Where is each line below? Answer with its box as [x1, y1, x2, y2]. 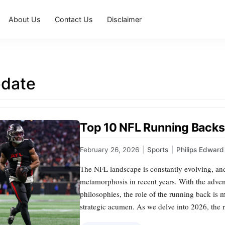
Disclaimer [107, 15, 142, 24]
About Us [9, 15, 41, 24]
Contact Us [55, 15, 93, 24]
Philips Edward [176, 146, 224, 154]
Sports [147, 146, 168, 154]
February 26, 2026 [80, 146, 139, 154]
